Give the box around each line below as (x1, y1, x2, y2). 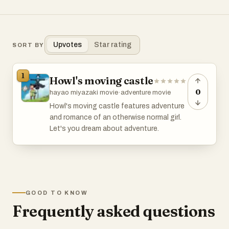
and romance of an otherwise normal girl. (50, 113, 181, 121)
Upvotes (53, 41, 82, 49)
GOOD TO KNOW (26, 190, 88, 196)
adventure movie (121, 89, 171, 96)
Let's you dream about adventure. (50, 125, 159, 132)
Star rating (94, 41, 131, 49)
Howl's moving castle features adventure (50, 102, 185, 110)
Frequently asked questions (12, 202, 215, 221)
